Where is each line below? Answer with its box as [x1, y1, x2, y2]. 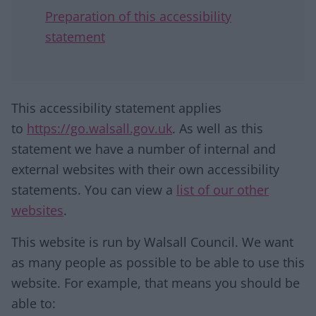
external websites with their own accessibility [11, 161, 279, 178]
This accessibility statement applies [11, 99, 221, 116]
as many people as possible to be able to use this [11, 254, 305, 271]
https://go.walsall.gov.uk [27, 120, 172, 137]
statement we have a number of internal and [11, 140, 276, 157]
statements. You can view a [11, 181, 176, 198]
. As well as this [172, 120, 263, 137]
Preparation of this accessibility [45, 8, 231, 25]
